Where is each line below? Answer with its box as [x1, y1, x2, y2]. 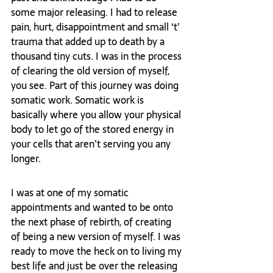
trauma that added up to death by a [11, 34, 167, 50]
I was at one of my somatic [11, 185, 131, 201]
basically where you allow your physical [11, 107, 183, 123]
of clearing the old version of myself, [11, 63, 172, 79]
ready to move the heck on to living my [11, 243, 184, 260]
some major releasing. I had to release [11, 4, 180, 21]
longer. [11, 151, 41, 167]
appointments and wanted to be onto [11, 199, 175, 216]
